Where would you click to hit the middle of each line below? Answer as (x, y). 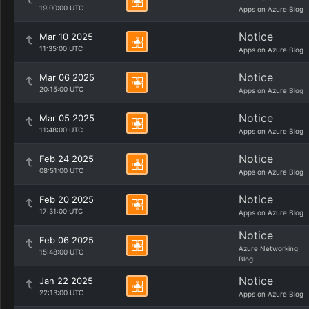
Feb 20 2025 (67, 199)
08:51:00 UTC (61, 170)
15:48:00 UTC (61, 252)
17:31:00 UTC (61, 211)
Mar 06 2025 (67, 77)
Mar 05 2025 (67, 118)
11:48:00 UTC (61, 130)
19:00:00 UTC (61, 8)
